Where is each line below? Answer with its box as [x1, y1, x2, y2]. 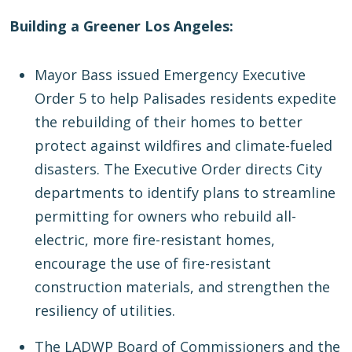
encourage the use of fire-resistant [35, 254, 271, 273]
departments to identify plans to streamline [35, 183, 335, 203]
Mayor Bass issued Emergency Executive [35, 65, 306, 85]
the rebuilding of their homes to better [35, 112, 302, 132]
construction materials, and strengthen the [35, 277, 330, 297]
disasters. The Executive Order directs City [35, 159, 322, 179]
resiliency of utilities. [35, 301, 175, 321]
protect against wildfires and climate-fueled [35, 136, 332, 156]
